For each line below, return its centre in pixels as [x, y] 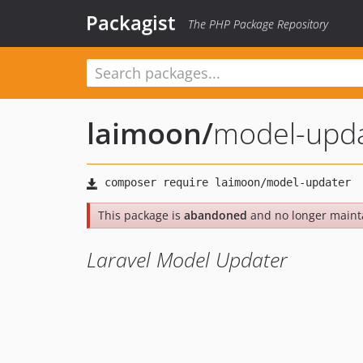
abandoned [216, 215]
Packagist [131, 22]
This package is [141, 215]
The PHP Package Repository [258, 24]
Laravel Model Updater [187, 259]
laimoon [144, 133]
